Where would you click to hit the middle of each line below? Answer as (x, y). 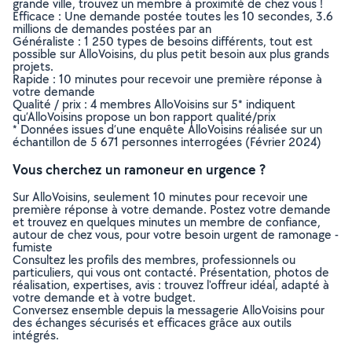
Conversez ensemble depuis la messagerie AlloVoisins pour (169, 310)
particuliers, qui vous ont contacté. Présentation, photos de (171, 272)
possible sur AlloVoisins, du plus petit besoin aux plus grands (171, 54)
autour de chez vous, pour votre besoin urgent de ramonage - (176, 235)
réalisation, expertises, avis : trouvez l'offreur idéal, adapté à (171, 285)
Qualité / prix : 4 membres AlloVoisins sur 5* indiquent (154, 104)
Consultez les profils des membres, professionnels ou (154, 260)
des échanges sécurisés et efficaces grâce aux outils (152, 323)
